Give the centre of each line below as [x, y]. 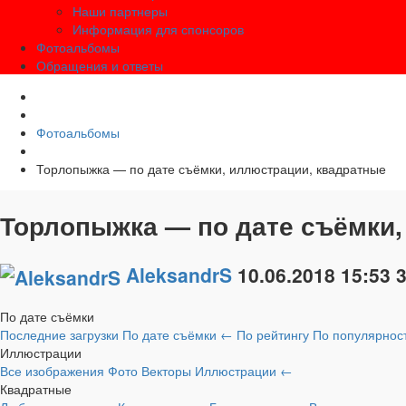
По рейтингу [275, 334]
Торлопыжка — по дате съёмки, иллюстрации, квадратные [211, 169]
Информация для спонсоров [158, 29]
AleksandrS [179, 274]
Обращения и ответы [100, 66]
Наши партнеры [120, 11]
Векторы [168, 370]
